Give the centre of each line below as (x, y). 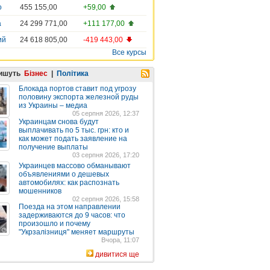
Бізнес (36, 74)
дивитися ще (117, 254)
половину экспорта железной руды (79, 97)
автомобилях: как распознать (69, 183)
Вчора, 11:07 (120, 240)
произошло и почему (55, 224)
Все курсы (129, 52)
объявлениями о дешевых (64, 174)
